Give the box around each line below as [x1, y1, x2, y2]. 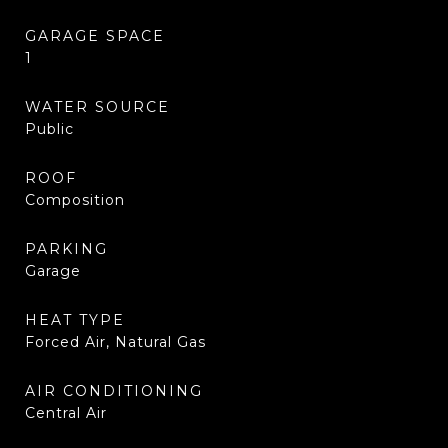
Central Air [25, 404, 107, 422]
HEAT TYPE [25, 311, 125, 329]
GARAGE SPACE [25, 27, 165, 45]
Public [25, 120, 74, 138]
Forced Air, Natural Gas [25, 333, 206, 351]
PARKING [25, 240, 108, 258]
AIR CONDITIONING [25, 382, 203, 400]
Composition [25, 191, 125, 209]
